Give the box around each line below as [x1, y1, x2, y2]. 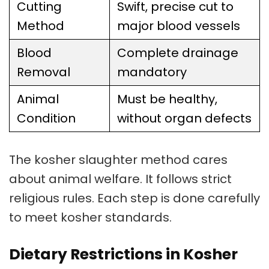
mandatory [117, 64, 187, 81]
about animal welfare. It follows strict [9, 171, 232, 188]
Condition [17, 110, 76, 127]
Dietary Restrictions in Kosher [9, 244, 238, 265]
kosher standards [61, 209, 169, 226]
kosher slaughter [34, 151, 138, 169]
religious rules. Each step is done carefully [9, 190, 260, 207]
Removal [17, 64, 70, 81]
